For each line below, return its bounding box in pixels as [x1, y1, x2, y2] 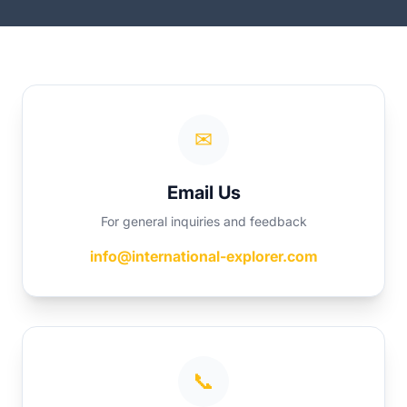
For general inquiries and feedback [100, 213, 307, 229]
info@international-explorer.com [89, 247, 318, 265]
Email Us [166, 182, 241, 203]
